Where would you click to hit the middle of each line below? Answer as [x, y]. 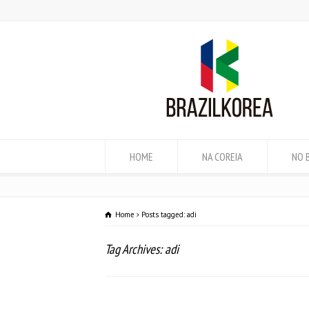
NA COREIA [222, 157]
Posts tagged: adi [169, 215]
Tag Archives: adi [142, 249]
